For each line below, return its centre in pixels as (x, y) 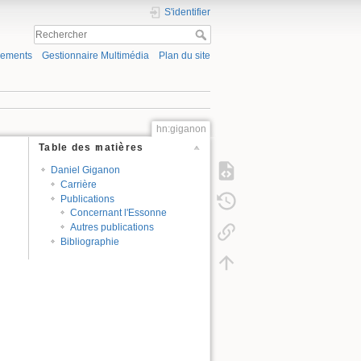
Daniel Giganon (85, 170)
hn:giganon (181, 129)
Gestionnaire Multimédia (95, 56)
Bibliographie (90, 242)
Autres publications (112, 228)
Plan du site (185, 56)
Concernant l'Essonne (119, 213)
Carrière (79, 184)
